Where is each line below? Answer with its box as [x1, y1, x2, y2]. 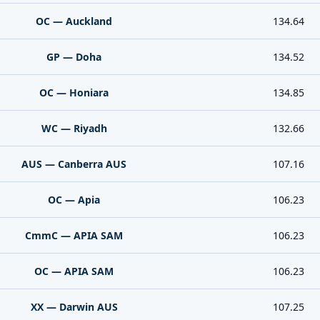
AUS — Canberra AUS [21, 157, 126, 171]
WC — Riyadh [41, 121, 107, 135]
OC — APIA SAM [34, 264, 114, 278]
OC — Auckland [36, 14, 112, 28]
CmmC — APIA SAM [25, 229, 123, 242]
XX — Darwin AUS [30, 300, 118, 314]
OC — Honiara [39, 86, 109, 99]
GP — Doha [46, 50, 101, 64]
